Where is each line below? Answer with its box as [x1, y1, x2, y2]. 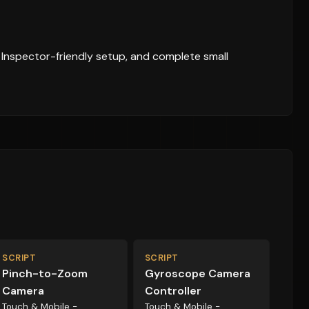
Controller [144, 283, 201, 298]
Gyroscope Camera [144, 266, 250, 281]
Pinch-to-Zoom [2, 266, 88, 281]
